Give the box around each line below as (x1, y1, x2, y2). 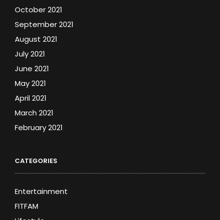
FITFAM (15, 200, 38, 211)
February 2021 (15, 122, 63, 133)
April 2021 (15, 92, 47, 103)
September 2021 (15, 19, 74, 29)
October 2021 (15, 4, 62, 15)
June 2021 (15, 63, 49, 74)
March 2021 (15, 107, 54, 118)
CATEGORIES (15, 156, 57, 165)
